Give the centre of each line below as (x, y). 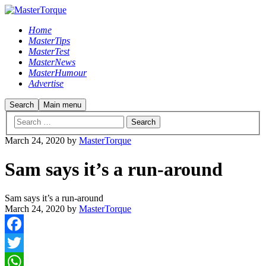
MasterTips (49, 41)
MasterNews (52, 62)
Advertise (46, 83)
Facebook (23, 243)
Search (22, 105)
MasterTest (49, 51)
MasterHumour (58, 73)
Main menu (62, 105)
